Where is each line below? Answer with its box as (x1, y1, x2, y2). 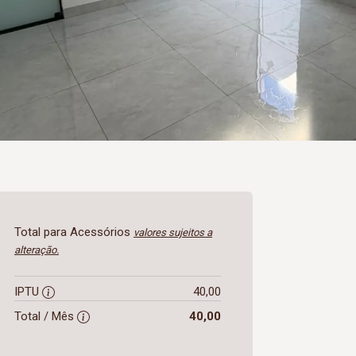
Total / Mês (14, 309, 77, 323)
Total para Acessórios (14, 225, 133, 239)
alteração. (14, 244, 59, 256)
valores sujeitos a (133, 226, 212, 238)
